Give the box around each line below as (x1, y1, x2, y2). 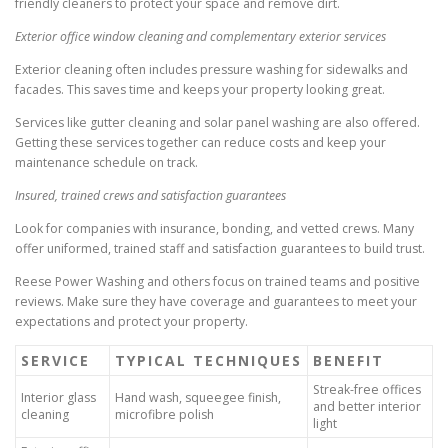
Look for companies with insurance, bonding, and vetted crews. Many (15, 220, 414, 238)
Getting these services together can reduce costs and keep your (15, 133, 386, 151)
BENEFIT (313, 351, 384, 371)
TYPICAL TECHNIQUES (115, 351, 302, 371)
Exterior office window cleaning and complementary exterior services (15, 27, 386, 45)
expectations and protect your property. (15, 313, 248, 331)
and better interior (313, 398, 421, 416)
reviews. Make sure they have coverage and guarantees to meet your (15, 293, 417, 311)
